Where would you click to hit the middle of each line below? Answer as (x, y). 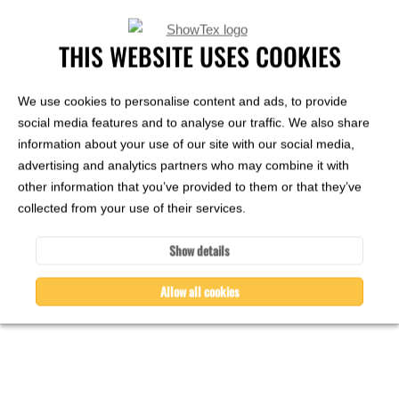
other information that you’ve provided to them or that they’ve (190, 186)
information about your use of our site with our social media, (186, 143)
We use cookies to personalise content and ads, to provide (183, 101)
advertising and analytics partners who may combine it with (183, 165)
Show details (199, 250)
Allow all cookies (199, 291)
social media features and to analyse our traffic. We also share (194, 122)
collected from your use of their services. (132, 208)
